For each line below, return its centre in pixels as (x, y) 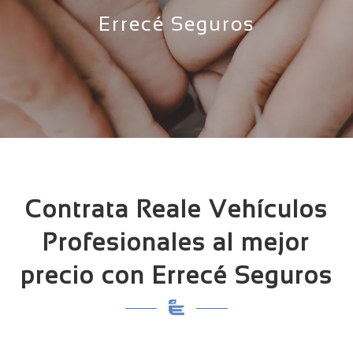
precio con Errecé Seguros (176, 275)
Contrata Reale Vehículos (176, 209)
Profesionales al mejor (176, 242)
